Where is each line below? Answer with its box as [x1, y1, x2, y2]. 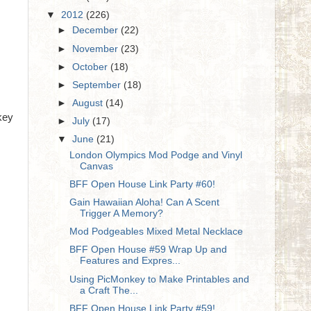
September [72, 79, 124, 90]
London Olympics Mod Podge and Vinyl [69, 149, 242, 160]
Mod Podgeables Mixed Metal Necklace [69, 226, 243, 237]
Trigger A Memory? [79, 208, 163, 219]
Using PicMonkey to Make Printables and [69, 274, 249, 285]
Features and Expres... [79, 255, 180, 267]
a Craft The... [79, 285, 138, 296]
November [72, 43, 121, 54]
